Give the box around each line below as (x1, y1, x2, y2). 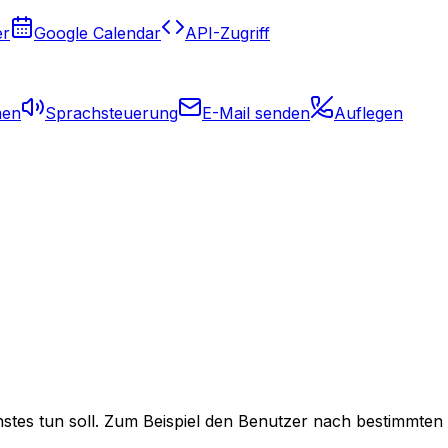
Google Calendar (34, 23, 161, 43)
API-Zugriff (185, 23, 270, 43)
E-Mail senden (202, 103, 310, 123)
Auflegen (334, 103, 403, 123)
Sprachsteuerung (45, 103, 178, 123)
